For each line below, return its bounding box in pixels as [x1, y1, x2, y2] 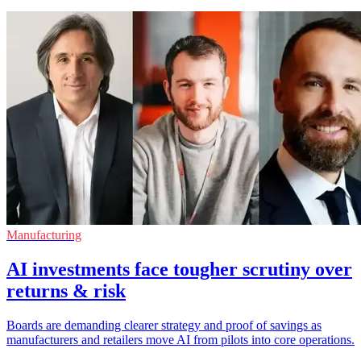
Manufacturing [6, 227, 81, 242]
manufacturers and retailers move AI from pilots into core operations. [6, 332, 355, 346]
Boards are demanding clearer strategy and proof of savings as [6, 317, 322, 332]
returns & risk [6, 280, 126, 301]
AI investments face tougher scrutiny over [6, 258, 352, 280]
